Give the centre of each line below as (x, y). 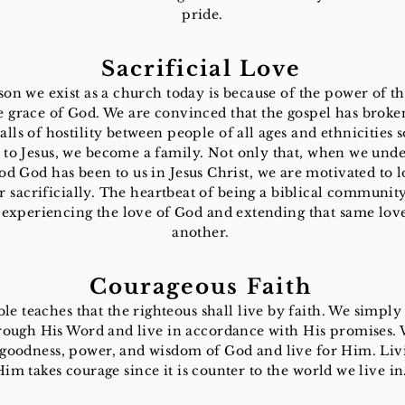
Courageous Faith (201, 287)
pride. (202, 14)
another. (202, 232)
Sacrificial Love (201, 69)
